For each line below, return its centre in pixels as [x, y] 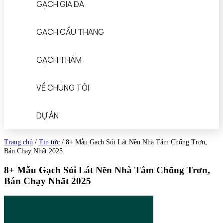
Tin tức [49, 142]
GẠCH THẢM [59, 60]
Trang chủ [18, 142]
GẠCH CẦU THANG [70, 32]
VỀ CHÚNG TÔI [63, 88]
